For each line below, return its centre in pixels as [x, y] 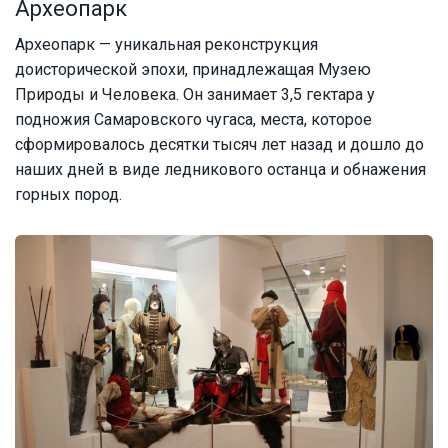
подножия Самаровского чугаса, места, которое [193, 120]
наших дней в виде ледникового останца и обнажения [220, 170]
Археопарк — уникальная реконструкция [166, 45]
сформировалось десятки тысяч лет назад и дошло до [219, 145]
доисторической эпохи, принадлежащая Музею [193, 70]
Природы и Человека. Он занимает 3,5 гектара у [195, 95]
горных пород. [68, 195]
